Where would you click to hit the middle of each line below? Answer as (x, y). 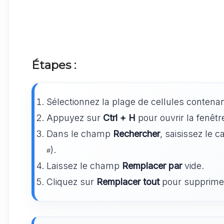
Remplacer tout (128, 181)
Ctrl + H (119, 117)
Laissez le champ (84, 165)
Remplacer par (152, 165)
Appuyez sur (75, 117)
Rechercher (136, 133)
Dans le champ (80, 133)
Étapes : (54, 65)
